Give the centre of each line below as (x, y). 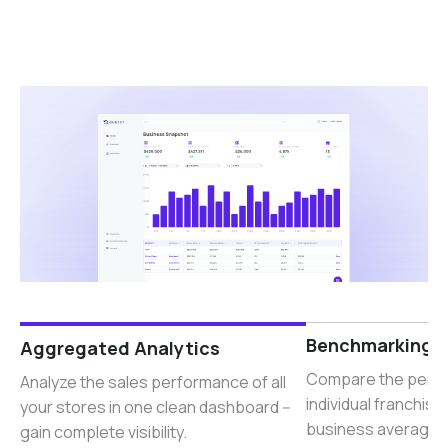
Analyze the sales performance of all (153, 382)
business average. (374, 429)
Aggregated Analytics (120, 348)
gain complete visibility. (103, 432)
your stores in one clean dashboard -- (155, 407)
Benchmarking (369, 345)
